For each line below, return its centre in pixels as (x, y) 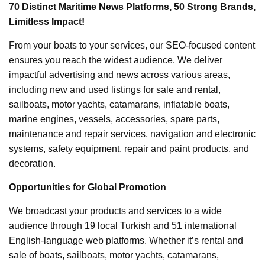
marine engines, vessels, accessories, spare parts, (114, 119)
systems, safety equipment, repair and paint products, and (129, 149)
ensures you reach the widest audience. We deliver (116, 60)
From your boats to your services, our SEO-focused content (132, 46)
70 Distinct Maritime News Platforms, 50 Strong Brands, (132, 7)
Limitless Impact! (47, 22)
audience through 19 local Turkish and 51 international (123, 226)
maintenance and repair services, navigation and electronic (132, 134)
